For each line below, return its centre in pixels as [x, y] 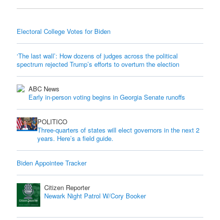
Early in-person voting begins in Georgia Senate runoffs [107, 97]
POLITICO [53, 122]
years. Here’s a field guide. [76, 138]
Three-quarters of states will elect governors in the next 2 [119, 130]
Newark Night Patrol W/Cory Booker [95, 196]
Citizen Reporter [67, 188]
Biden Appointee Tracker [52, 163]
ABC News [44, 89]
